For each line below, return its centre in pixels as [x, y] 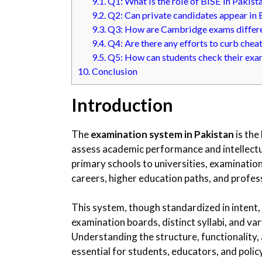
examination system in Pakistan [162, 134]
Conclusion [114, 71]
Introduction [122, 104]
